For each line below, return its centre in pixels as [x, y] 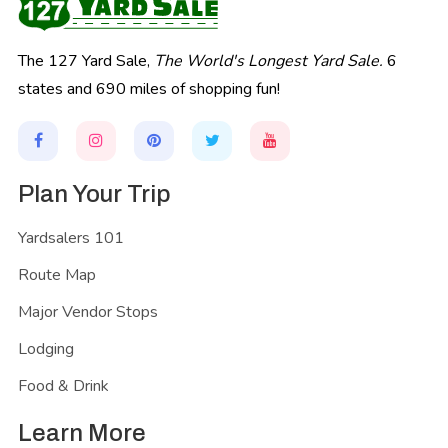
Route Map [57, 274]
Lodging [46, 348]
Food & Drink [63, 385]
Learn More [82, 432]
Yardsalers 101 [71, 237]
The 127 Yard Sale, [86, 60]
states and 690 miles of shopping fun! [149, 88]
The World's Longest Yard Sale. [268, 60]
